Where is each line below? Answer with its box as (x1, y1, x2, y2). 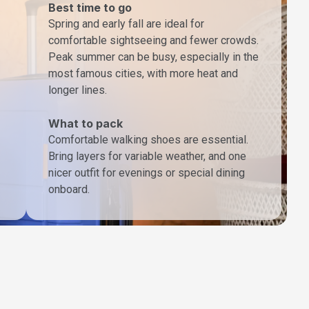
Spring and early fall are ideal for (48, 17, 204, 31)
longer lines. (48, 83, 107, 97)
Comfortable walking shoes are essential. (48, 133, 248, 147)
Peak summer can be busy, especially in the (48, 50, 259, 64)
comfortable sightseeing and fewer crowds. (48, 34, 259, 48)
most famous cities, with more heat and (48, 67, 238, 81)
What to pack (48, 117, 123, 131)
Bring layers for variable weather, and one (48, 150, 246, 163)
